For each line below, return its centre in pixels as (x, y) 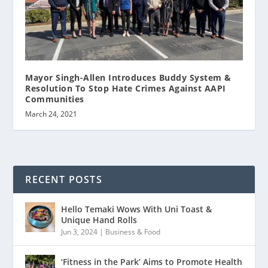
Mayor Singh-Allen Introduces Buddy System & (128, 77)
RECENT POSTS (64, 179)
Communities (55, 99)
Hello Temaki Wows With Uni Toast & (137, 209)
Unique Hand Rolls (99, 220)
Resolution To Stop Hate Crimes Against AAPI (126, 88)
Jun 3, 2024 (80, 232)
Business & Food (133, 232)
